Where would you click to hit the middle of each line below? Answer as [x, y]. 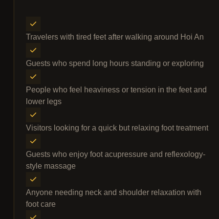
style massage [51, 166]
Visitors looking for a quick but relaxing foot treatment [117, 128]
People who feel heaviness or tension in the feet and [116, 90]
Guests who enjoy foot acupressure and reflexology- [116, 154]
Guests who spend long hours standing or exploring [115, 64]
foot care [41, 204]
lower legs [44, 102]
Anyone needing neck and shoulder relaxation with [114, 193]
